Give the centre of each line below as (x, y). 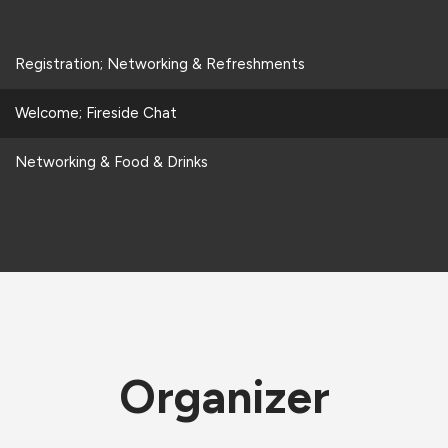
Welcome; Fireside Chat (95, 112)
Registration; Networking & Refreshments (159, 63)
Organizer (224, 396)
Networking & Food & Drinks (111, 161)
